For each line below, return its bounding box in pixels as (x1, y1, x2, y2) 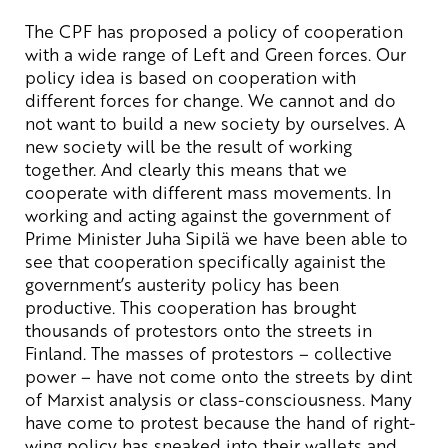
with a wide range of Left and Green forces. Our (25, 41, 406, 66)
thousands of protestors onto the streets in (25, 317, 372, 342)
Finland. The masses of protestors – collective (25, 340, 392, 365)
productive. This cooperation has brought (25, 294, 356, 319)
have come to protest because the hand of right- (25, 409, 416, 434)
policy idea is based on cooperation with (25, 64, 356, 89)
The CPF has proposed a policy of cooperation (25, 18, 403, 43)
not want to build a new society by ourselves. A (25, 110, 405, 135)
